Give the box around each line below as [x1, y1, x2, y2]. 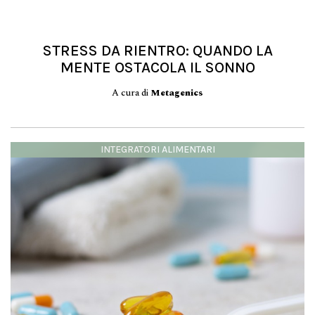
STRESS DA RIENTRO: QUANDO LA [42, 41, 273, 60]
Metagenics [150, 86, 203, 100]
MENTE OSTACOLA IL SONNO [60, 58, 255, 77]
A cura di [112, 86, 150, 100]
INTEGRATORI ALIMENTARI [100, 143, 215, 155]
